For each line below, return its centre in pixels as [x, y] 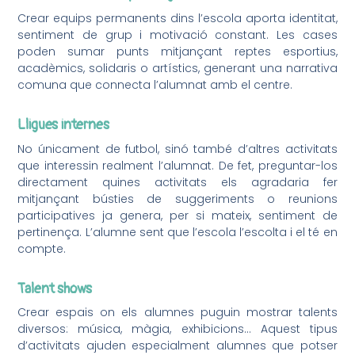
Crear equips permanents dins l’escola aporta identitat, [177, 19]
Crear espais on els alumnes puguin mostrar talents [177, 313]
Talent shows [55, 288]
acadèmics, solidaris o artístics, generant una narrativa [177, 69]
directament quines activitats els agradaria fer [177, 182]
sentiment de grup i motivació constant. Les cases [177, 35]
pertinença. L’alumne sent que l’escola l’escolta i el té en [177, 232]
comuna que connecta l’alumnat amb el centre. [155, 85]
